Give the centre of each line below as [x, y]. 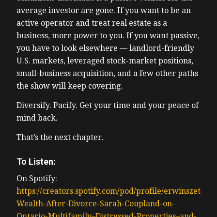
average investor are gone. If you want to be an [103, 11]
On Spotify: [37, 179]
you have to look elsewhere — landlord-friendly [105, 48]
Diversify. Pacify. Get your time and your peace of [107, 105]
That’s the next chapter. [60, 137]
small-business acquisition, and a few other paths [107, 74]
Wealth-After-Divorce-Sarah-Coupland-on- [95, 204]
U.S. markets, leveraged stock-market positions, [105, 61]
